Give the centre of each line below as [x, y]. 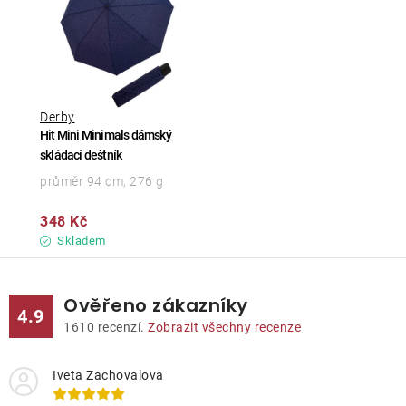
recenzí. [121, 328]
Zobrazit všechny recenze [224, 328]
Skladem [80, 241]
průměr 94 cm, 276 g [102, 182]
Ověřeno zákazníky [156, 306]
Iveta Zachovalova [108, 376]
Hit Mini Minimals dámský [106, 135]
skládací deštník [81, 155]
